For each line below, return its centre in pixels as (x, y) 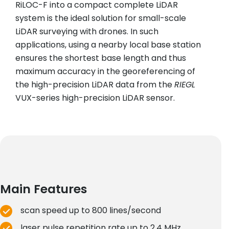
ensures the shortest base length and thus (101, 58)
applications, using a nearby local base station (108, 45)
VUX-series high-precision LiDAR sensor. (95, 98)
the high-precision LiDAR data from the (95, 85)
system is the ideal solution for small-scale (101, 18)
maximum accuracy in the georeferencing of (105, 72)
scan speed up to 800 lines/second (91, 211)
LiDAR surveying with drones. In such (87, 32)
